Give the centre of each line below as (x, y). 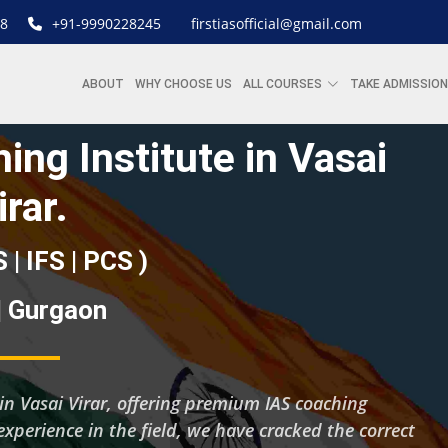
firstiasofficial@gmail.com (276, 23)
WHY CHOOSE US (183, 84)
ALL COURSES (282, 84)
